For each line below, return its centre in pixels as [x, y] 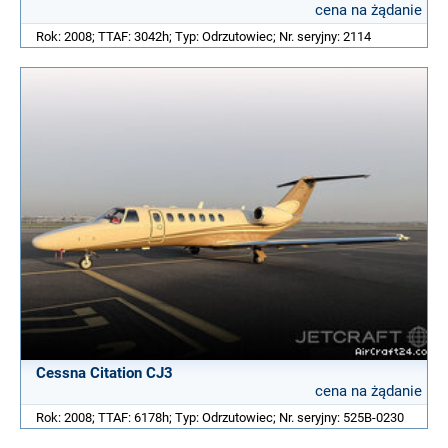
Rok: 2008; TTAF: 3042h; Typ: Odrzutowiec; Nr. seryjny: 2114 [203, 36]
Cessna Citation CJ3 [104, 372]
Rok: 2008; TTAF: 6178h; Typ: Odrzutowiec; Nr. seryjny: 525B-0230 [220, 417]
